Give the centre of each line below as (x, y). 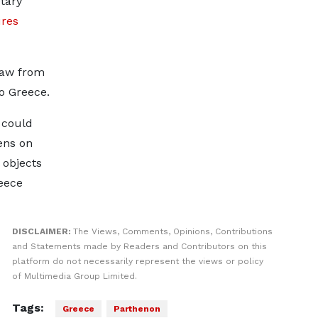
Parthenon (137, 308)
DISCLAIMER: (42, 231)
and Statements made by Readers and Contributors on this (139, 246)
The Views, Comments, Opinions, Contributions (172, 231)
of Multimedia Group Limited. (74, 276)
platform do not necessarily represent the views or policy (137, 261)
